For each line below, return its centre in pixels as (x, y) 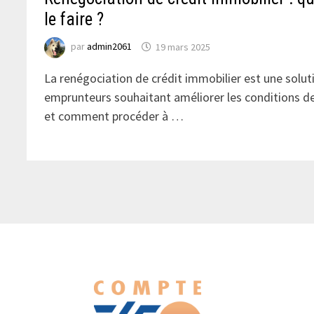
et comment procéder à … (114, 116)
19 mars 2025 (183, 47)
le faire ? (74, 20)
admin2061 (110, 47)
